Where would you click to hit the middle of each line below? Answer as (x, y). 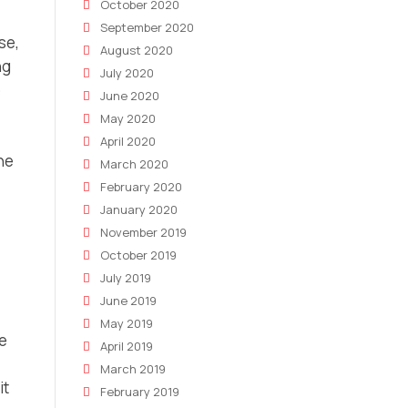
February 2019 (140, 392)
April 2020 (128, 141)
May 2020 (128, 118)
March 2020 (134, 164)
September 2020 (147, 27)
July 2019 (126, 278)
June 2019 (128, 301)
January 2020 (139, 209)
